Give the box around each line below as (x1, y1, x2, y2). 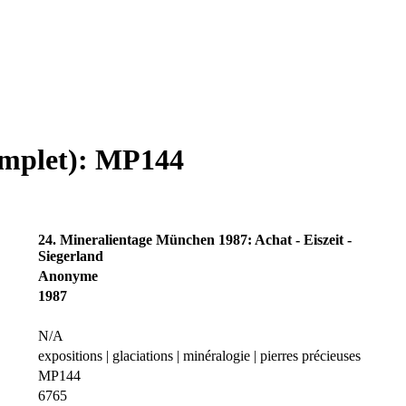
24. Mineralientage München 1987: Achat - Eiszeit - (38, 231, 352, 247)
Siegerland (38, 247, 103, 264)
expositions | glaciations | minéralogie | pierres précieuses (38, 347, 361, 363)
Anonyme (38, 267, 98, 284)
